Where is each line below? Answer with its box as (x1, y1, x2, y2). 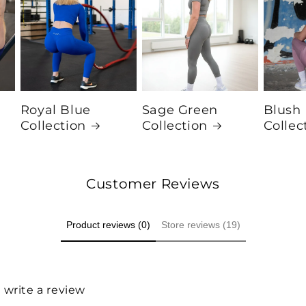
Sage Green (141, 102, 218, 117)
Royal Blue (20, 102, 91, 117)
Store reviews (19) (161, 219, 240, 230)
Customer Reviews (86, 175, 220, 192)
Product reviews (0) (66, 219, 150, 230)
